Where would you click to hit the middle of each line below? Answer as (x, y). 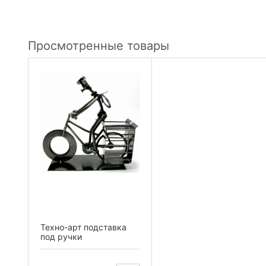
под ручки (61, 236)
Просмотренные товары (99, 45)
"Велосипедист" (73, 246)
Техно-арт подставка (83, 227)
